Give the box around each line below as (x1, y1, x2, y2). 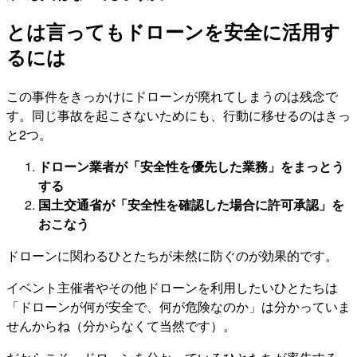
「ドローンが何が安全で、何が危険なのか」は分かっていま (6, 297, 351, 316)
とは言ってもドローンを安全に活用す (6, 21, 340, 45)
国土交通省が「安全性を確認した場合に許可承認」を (38, 195, 344, 214)
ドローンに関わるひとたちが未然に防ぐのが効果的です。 (6, 246, 338, 265)
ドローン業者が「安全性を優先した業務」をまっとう (38, 157, 344, 176)
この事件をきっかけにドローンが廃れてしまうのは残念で (6, 87, 338, 106)
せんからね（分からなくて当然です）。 (6, 316, 236, 335)
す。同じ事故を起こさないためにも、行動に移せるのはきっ (6, 106, 351, 125)
